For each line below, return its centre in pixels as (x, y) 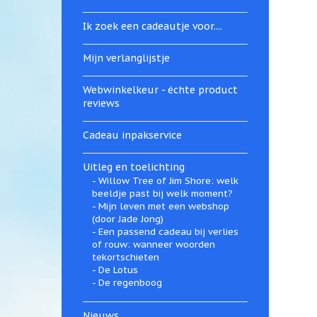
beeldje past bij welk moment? (162, 194)
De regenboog (130, 283)
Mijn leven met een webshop (163, 207)
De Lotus (118, 270)
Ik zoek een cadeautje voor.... (152, 26)
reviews (101, 103)
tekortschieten (125, 258)
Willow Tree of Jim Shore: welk (168, 181)
